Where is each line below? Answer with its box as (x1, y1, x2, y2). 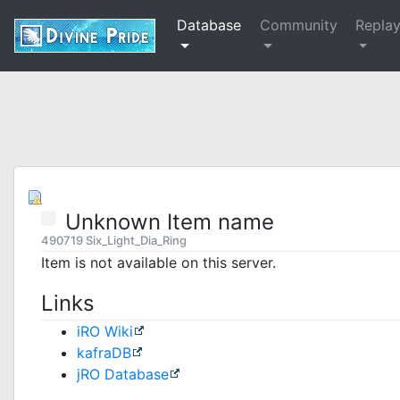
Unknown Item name (65, 209, 274, 235)
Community (260, 16, 338, 34)
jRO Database (77, 365, 169, 383)
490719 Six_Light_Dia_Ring (41, 233, 187, 247)
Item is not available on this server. (41, 254, 276, 271)
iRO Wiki (77, 322, 133, 340)
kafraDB (77, 344, 131, 362)
